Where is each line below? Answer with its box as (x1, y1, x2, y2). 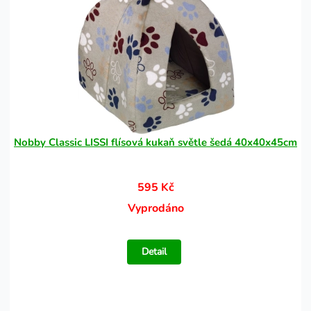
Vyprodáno (127, 201, 184, 216)
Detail (142, 245, 167, 258)
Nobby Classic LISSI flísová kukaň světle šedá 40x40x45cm (14, 135, 297, 149)
